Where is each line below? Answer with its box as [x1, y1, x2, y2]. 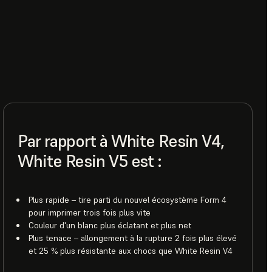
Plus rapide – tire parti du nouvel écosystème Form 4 [29, 194, 227, 206]
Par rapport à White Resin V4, [18, 131, 224, 152]
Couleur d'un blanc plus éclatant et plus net [29, 220, 192, 231]
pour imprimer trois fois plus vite [29, 207, 151, 219]
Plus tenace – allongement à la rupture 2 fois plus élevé [29, 233, 237, 244]
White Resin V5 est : [18, 151, 161, 172]
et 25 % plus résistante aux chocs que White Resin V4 [29, 245, 233, 257]
